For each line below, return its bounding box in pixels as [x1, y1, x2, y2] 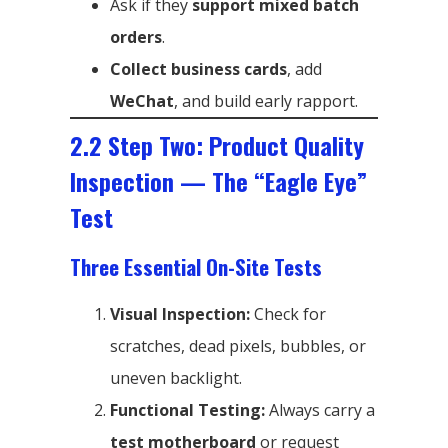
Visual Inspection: [110, 302, 250, 325]
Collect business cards [110, 57, 287, 80]
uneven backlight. [110, 366, 242, 389]
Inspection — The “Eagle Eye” [70, 162, 367, 199]
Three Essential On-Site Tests [70, 250, 322, 282]
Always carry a [265, 398, 375, 421]
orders [110, 25, 162, 48]
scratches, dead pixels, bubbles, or [110, 334, 366, 357]
